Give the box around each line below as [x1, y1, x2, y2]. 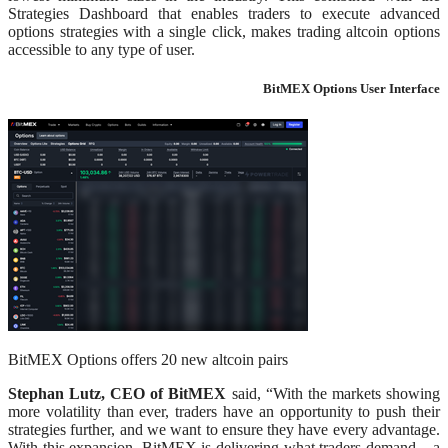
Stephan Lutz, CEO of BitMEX [8, 385, 232, 403]
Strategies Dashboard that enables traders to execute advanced [8, 4, 440, 22]
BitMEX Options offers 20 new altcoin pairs [8, 351, 288, 369]
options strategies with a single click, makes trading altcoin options [8, 22, 440, 40]
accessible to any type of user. [8, 40, 195, 58]
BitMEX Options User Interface [263, 80, 440, 96]
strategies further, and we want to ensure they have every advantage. [8, 421, 440, 439]
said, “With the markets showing [231, 385, 441, 403]
